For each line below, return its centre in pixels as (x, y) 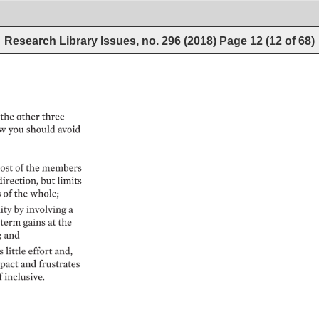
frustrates (59, 265)
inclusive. (25, 277)
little (15, 251)
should (41, 129)
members (62, 168)
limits (69, 181)
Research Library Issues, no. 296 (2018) (112, 41)
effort (40, 251)
